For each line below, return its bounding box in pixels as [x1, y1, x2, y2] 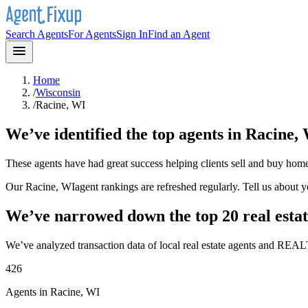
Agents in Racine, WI [5, 285, 100, 298]
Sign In [116, 28, 148, 40]
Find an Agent [148, 28, 210, 40]
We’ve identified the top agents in [5, 124, 245, 143]
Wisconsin [36, 87, 80, 98]
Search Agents [5, 28, 68, 40]
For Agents [68, 28, 116, 40]
